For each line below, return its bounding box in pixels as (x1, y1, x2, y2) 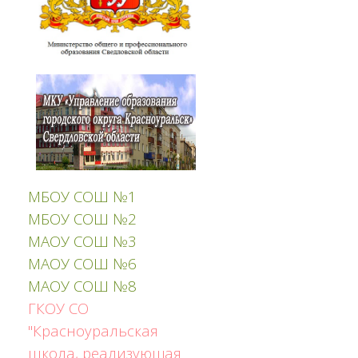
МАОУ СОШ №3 (28, 230, 137, 251)
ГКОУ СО (28, 297, 89, 318)
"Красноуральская (28, 320, 158, 340)
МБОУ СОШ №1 (28, 185, 137, 206)
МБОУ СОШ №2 (28, 208, 137, 229)
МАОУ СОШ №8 (28, 275, 137, 296)
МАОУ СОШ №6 (28, 253, 137, 273)
